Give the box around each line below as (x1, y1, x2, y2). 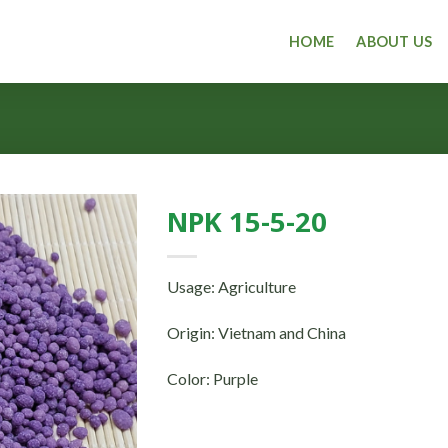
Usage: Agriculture (166, 277, 296, 297)
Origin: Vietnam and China (166, 322, 346, 342)
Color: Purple (166, 368, 258, 388)
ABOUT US (356, 32, 433, 50)
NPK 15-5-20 (166, 203, 327, 241)
